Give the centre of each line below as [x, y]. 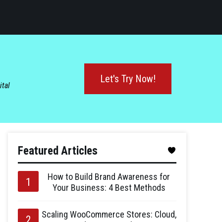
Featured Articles [58, 151]
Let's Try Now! [128, 79]
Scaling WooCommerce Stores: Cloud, [109, 214]
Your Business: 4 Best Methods [109, 187]
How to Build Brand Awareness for [109, 176]
